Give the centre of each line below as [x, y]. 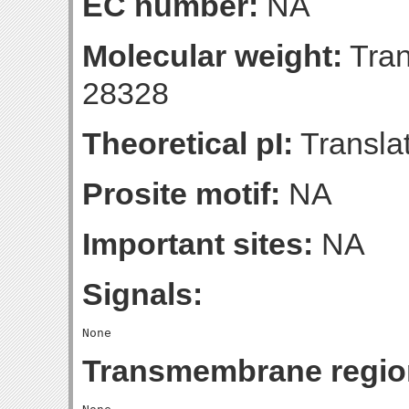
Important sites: [198, 244]
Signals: [142, 294]
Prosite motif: [181, 194]
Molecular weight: [212, 56]
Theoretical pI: [188, 143]
